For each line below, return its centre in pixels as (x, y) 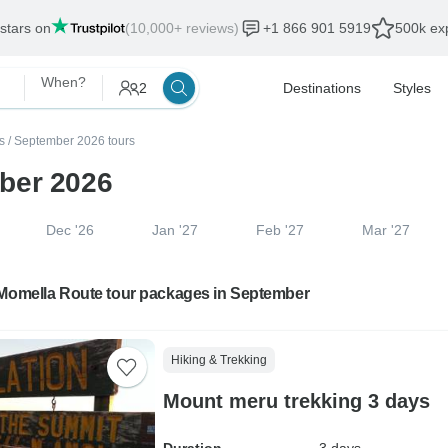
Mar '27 (385, 230)
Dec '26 (70, 230)
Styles (412, 88)
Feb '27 (279, 230)
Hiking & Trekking (218, 360)
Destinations (322, 88)
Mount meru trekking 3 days (296, 401)
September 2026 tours (74, 141)
